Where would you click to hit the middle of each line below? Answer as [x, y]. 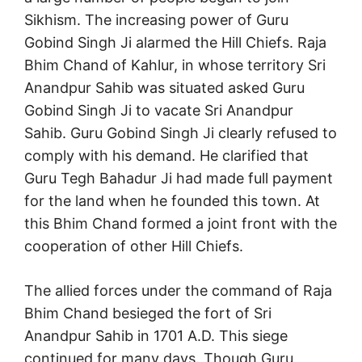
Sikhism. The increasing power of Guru [156, 20]
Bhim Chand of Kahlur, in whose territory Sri [175, 65]
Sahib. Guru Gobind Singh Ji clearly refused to [181, 133]
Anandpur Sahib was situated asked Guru [164, 88]
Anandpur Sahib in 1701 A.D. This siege [156, 336]
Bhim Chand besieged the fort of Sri [148, 314]
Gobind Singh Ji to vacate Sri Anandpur [159, 111]
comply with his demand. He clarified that [166, 156]
